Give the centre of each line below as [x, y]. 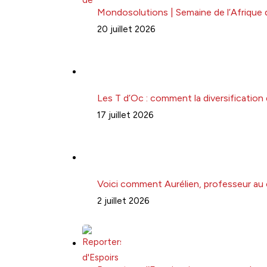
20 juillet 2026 [126, 29]
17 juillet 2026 [125, 115]
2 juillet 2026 [123, 201]
